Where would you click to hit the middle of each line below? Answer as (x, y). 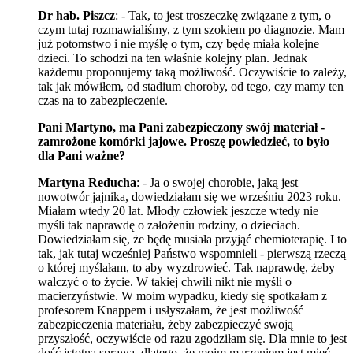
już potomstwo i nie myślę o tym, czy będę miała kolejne (178, 43)
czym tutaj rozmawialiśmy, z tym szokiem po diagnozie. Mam (191, 29)
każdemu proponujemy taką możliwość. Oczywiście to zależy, (192, 72)
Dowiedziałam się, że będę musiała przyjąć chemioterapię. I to (192, 239)
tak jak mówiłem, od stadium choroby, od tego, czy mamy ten (191, 86)
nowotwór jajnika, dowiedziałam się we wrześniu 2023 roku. (190, 196)
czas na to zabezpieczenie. (103, 100)
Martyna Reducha (87, 182)
